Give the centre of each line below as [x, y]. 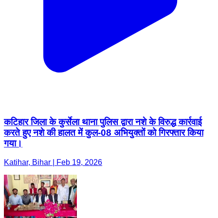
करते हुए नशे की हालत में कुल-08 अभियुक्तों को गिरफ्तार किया [104, 133]
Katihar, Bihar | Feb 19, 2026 [53, 162]
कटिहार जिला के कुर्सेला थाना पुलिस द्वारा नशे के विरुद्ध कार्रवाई [103, 122]
